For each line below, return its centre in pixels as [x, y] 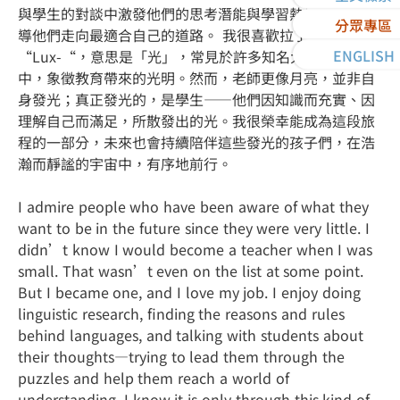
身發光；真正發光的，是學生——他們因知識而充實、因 [196, 99]
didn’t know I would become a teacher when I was [196, 249]
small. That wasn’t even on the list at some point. [191, 271]
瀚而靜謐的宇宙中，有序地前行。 [125, 163]
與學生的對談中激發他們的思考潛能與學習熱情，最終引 [196, 13]
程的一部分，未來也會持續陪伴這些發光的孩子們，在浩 [196, 142]
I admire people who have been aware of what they [194, 206]
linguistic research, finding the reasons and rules [181, 313]
